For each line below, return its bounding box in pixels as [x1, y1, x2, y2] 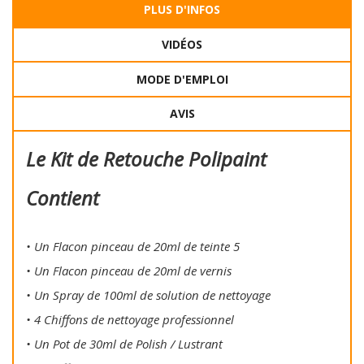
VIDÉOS [162, 36, 202, 52]
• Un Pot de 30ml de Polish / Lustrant [26, 336, 223, 353]
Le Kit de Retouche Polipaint [26, 145, 266, 173]
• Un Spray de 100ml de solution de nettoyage [26, 287, 271, 304]
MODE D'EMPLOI [136, 71, 228, 87]
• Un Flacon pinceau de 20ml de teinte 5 [26, 238, 240, 255]
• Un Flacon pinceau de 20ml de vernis [26, 262, 232, 279]
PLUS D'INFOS [144, 2, 220, 18]
